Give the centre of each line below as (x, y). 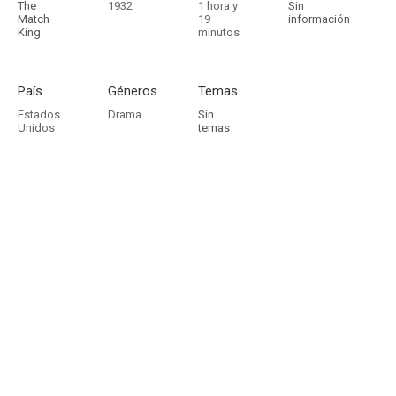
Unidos (36, 128)
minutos (219, 32)
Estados (39, 114)
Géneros (133, 91)
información (319, 19)
